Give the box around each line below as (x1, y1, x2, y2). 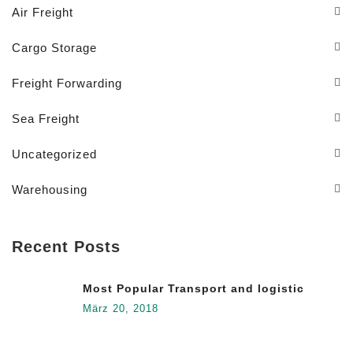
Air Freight (12, 5, 73, 19)
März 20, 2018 (83, 302, 158, 314)
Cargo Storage (12, 40, 97, 54)
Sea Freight (12, 111, 80, 125)
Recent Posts (12, 237, 121, 255)
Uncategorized (12, 147, 97, 161)
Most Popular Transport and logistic (83, 281, 304, 295)
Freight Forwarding (12, 76, 122, 90)
